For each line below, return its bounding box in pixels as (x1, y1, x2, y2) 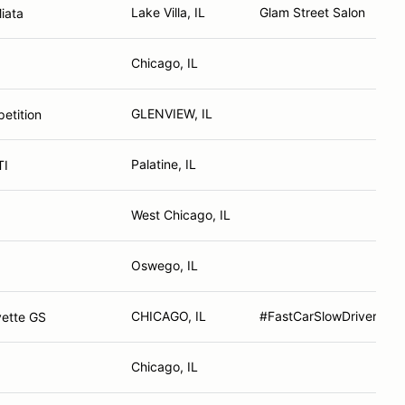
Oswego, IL (131, 258, 198, 273)
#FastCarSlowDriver (259, 308, 377, 324)
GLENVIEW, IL (131, 106, 212, 121)
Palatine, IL (131, 156, 196, 172)
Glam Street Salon (259, 5, 365, 20)
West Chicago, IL (131, 207, 231, 222)
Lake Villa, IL (131, 5, 205, 20)
